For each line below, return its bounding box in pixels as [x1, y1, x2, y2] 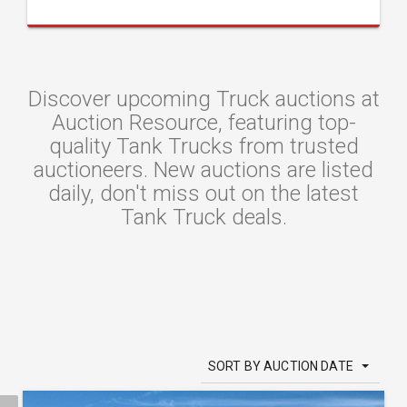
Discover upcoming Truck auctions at [27, 86, 380, 112]
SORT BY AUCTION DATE [208, 359, 353, 373]
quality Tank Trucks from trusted [48, 134, 359, 159]
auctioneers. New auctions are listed [34, 157, 373, 183]
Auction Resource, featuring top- [51, 110, 356, 135]
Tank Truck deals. [120, 204, 287, 230]
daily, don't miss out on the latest [48, 181, 359, 206]
